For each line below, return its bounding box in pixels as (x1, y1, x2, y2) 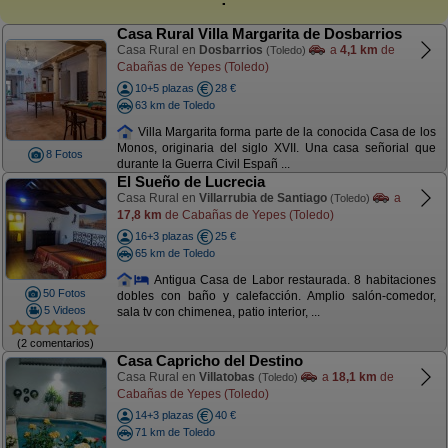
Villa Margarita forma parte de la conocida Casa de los (134, 124, 436, 139)
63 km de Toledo (134, 98, 215, 111)
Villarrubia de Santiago (198, 191, 327, 205)
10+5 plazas (134, 82, 194, 94)
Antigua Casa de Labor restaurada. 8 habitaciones (150, 272, 436, 287)
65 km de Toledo (134, 246, 215, 259)
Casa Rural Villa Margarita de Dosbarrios (116, 25, 402, 42)
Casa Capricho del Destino (116, 352, 303, 369)
